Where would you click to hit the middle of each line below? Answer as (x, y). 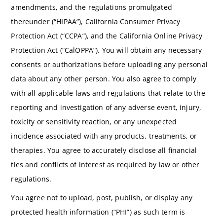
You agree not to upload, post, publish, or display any (102, 197)
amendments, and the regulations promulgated (92, 7)
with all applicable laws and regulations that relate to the (108, 93)
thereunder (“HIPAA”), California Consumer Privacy (96, 21)
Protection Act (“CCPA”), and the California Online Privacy (107, 36)
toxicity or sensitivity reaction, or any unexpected (94, 121)
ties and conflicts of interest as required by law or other (105, 164)
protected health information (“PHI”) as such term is (98, 212)
